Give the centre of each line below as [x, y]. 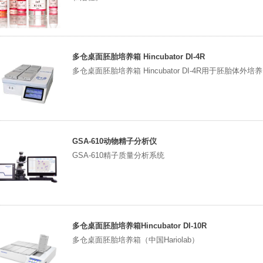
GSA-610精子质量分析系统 [118, 155]
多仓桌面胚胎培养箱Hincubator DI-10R [139, 226]
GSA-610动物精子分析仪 [114, 141]
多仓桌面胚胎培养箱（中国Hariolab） [136, 240]
